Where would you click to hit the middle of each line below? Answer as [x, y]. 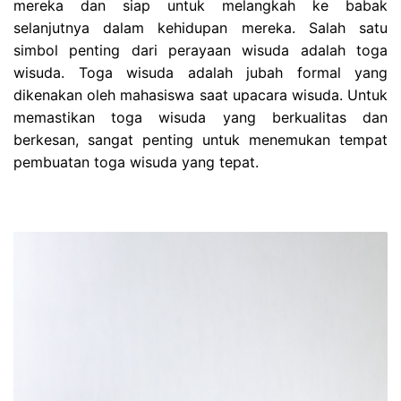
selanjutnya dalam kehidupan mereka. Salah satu [200, 28]
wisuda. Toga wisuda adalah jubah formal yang [200, 73]
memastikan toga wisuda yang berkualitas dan [200, 118]
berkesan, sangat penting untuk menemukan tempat [200, 140]
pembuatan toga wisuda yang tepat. [136, 162]
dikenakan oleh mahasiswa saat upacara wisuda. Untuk [200, 95]
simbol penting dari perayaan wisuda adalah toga [200, 51]
